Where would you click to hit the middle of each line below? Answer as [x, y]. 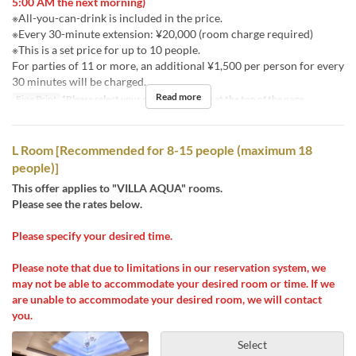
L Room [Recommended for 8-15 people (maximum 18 [162, 150]
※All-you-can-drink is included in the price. [117, 18]
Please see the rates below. [77, 204]
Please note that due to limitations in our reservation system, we [169, 268]
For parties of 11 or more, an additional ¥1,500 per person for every [178, 66]
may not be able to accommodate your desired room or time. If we [173, 284]
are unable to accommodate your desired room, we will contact [167, 300]
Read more [178, 97]
